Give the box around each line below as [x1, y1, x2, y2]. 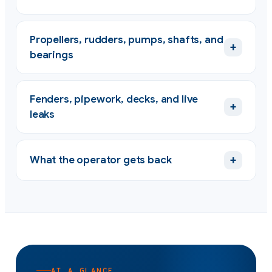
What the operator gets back [30, 154, 172, 166]
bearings [30, 48, 73, 61]
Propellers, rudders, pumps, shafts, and [30, 33, 223, 46]
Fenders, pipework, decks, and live [30, 92, 199, 106]
